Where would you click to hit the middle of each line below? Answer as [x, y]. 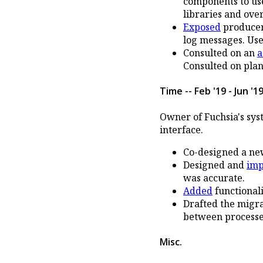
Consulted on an [220, 53]
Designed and [215, 165]
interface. [181, 129]
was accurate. [214, 178]
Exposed [202, 27]
